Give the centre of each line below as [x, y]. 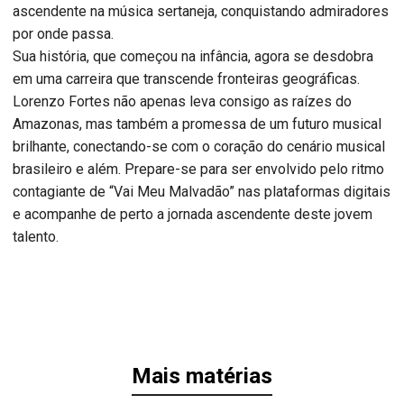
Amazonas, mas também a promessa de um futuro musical [197, 124]
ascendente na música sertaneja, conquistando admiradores [201, 11]
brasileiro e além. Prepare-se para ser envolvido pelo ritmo [198, 169]
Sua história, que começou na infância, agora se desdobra [193, 56]
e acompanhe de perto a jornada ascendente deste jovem [193, 214]
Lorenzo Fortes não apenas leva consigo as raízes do [182, 101]
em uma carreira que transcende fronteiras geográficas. [186, 78]
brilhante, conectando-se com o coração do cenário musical [199, 146]
